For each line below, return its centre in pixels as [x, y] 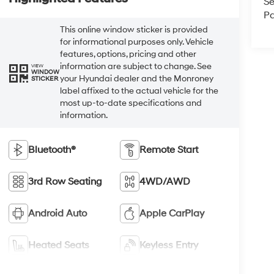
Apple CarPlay [172, 213]
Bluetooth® [52, 150]
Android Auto [57, 213]
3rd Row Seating [65, 181]
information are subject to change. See [135, 66]
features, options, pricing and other [128, 54]
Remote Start [169, 150]
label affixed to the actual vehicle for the [139, 91]
